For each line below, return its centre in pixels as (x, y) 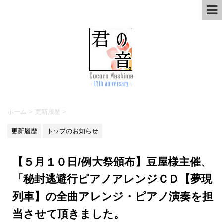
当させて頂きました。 (69, 214)
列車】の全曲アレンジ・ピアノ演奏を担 (113, 196)
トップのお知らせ (72, 131)
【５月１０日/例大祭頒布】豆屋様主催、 (112, 162)
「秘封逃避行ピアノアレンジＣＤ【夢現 (112, 179)
